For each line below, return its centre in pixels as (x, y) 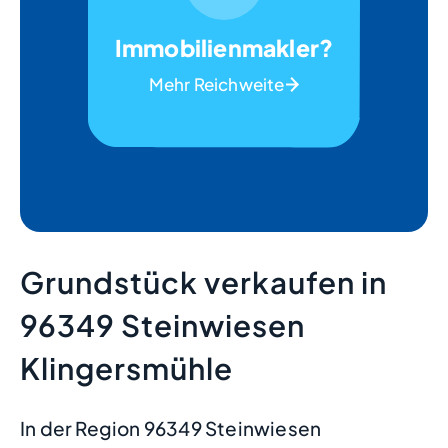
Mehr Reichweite (216, 84)
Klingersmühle (126, 367)
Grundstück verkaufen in (203, 281)
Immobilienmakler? (224, 47)
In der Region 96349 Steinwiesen (171, 427)
